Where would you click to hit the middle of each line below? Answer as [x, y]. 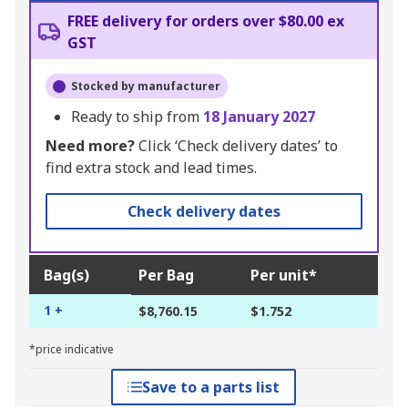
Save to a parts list [211, 388]
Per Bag [166, 275]
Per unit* [284, 275]
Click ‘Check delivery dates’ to [236, 146]
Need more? [90, 146]
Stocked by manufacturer [146, 87]
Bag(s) [66, 275]
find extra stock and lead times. [151, 168]
